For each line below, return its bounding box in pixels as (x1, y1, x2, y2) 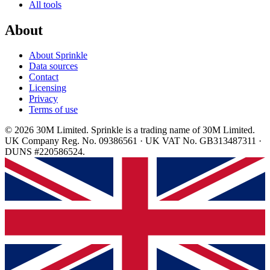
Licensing (29, 83, 66, 93)
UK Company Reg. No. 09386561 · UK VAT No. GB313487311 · (5, 136, 262, 146)
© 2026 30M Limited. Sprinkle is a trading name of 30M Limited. (5, 125, 255, 136)
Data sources (29, 61, 78, 72)
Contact (29, 72, 58, 83)
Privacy (29, 93, 58, 104)
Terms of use (29, 104, 78, 115)
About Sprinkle (29, 50, 87, 61)
